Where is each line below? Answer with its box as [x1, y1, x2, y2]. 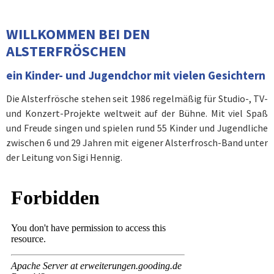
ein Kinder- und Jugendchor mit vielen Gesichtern [6, 68, 265, 83]
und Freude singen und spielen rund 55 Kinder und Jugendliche [6, 122, 268, 134]
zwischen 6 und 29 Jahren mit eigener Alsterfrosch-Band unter [6, 136, 268, 149]
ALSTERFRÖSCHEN [6, 42, 126, 61]
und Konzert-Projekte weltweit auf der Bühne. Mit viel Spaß [6, 107, 268, 119]
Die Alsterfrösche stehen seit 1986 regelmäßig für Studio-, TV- [6, 92, 268, 105]
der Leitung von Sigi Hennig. [6, 151, 122, 163]
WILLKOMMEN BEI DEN [6, 24, 150, 43]
